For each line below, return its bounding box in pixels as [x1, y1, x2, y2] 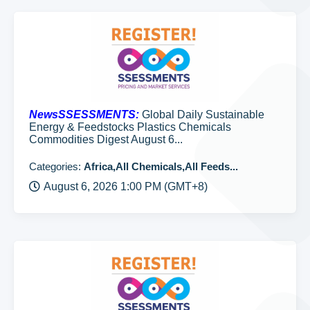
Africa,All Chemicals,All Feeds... [84, 161, 238, 172]
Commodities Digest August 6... [29, 134, 183, 145]
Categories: [29, 161, 84, 172]
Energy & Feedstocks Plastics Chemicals [29, 121, 231, 133]
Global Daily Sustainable [139, 109, 264, 120]
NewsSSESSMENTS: [29, 109, 139, 120]
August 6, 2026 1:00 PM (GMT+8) [44, 181, 208, 192]
